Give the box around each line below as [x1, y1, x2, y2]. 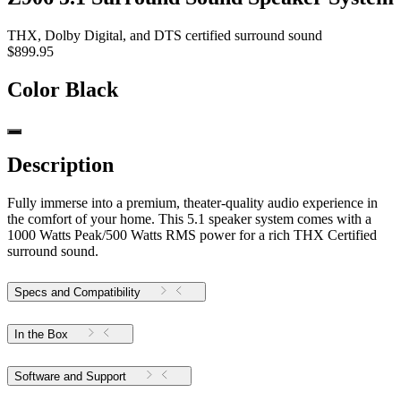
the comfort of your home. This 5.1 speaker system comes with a [7, 211, 371, 227]
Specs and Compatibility [14, 286, 141, 300]
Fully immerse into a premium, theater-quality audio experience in [7, 195, 378, 211]
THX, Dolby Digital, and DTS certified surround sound [7, 27, 322, 43]
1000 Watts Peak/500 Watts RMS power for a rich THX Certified [7, 227, 377, 243]
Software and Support [86, 369, 126, 383]
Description [7, 153, 114, 177]
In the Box [14, 328, 68, 342]
